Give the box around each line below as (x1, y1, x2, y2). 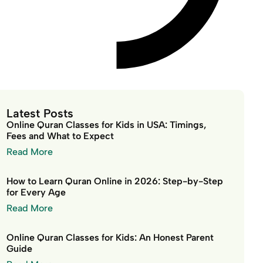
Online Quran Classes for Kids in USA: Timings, (6, 119, 207, 130)
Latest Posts (6, 106, 73, 120)
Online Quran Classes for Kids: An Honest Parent (6, 232, 214, 243)
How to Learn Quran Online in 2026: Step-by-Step (6, 176, 223, 187)
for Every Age (6, 187, 66, 198)
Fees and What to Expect (6, 130, 114, 141)
